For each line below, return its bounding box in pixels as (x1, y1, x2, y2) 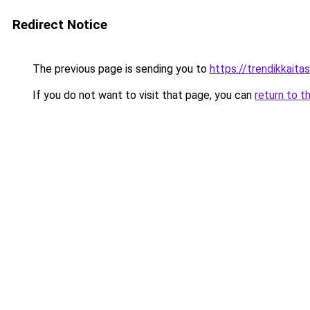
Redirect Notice (12, 17, 107, 33)
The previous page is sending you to (30, 62, 210, 75)
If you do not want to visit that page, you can (30, 89, 255, 102)
